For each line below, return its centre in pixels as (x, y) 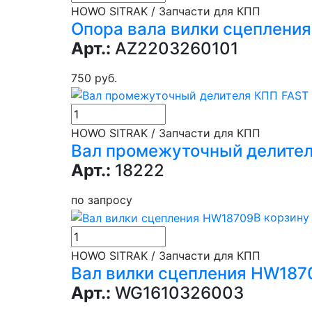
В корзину (281, 218)
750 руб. (94, 78)
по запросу (102, 200)
